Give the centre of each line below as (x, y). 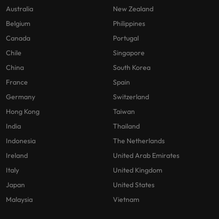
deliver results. (164, 21)
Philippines (129, 24)
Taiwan (124, 112)
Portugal (126, 38)
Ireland (17, 156)
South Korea (132, 68)
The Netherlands (139, 141)
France (17, 82)
